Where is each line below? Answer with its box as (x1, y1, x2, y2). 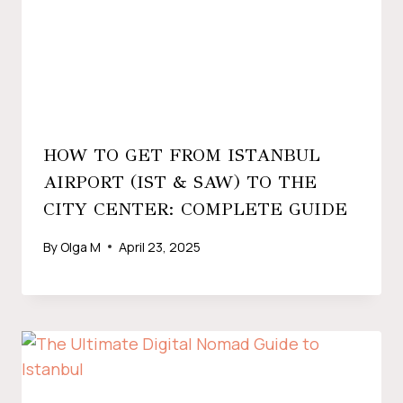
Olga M (60, 237, 102, 255)
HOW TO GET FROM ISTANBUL (43, 144, 320, 167)
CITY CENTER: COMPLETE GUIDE (43, 198, 347, 221)
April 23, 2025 (119, 237, 201, 255)
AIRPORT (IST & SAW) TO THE (43, 171, 317, 194)
